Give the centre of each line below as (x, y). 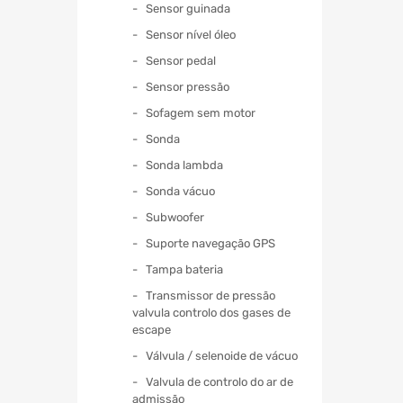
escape (152, 329)
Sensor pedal (181, 60)
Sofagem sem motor (201, 112)
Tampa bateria (184, 269)
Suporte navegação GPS (210, 243)
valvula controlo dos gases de (211, 312)
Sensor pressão (188, 86)
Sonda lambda (184, 165)
